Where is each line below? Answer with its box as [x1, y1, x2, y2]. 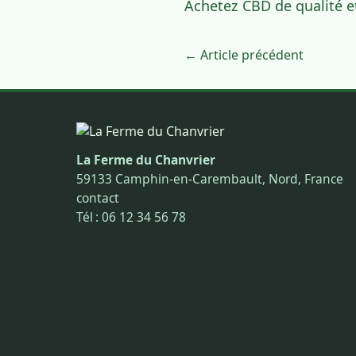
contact [76, 188, 119, 207]
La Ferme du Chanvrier [76, 150, 215, 168]
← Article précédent [184, 45, 304, 64]
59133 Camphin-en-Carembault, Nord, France [76, 169, 343, 188]
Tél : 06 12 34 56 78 [76, 207, 186, 226]
